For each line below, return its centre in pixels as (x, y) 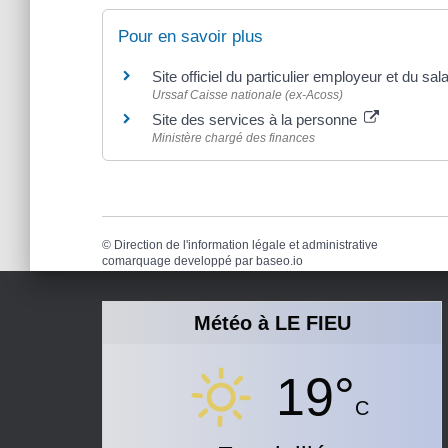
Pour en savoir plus (190, 36)
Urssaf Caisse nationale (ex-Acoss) (247, 94)
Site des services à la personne (256, 119)
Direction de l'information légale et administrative (246, 245)
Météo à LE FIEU (272, 323)
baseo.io (279, 261)
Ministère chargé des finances (233, 137)
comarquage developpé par (179, 261)
